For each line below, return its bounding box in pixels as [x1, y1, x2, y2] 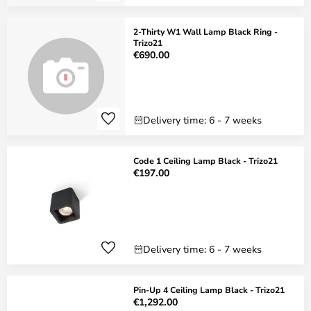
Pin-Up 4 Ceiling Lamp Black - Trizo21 [133, 284, 285, 295]
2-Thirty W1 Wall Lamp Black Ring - [133, 26, 278, 37]
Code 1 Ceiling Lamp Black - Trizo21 [133, 155, 278, 166]
